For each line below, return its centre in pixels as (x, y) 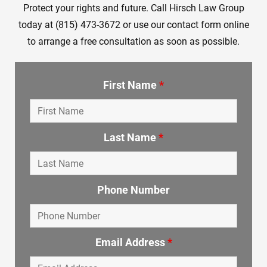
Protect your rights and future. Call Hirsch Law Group (133, 8)
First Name (131, 85)
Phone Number (133, 190)
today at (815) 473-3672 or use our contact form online (133, 24)
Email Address (131, 243)
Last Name (131, 138)
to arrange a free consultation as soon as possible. (133, 41)
